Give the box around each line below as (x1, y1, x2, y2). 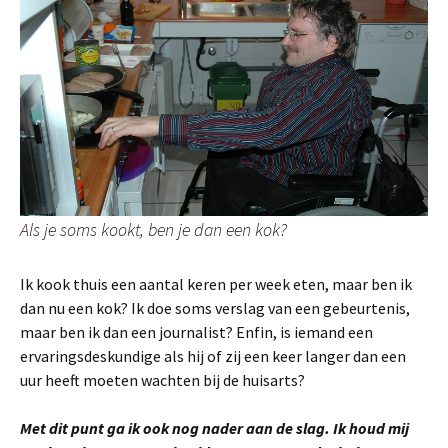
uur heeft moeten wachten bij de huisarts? (20, 370, 305, 391)
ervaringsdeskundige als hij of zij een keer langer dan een (20, 346, 406, 367)
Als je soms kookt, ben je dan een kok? (20, 218, 287, 242)
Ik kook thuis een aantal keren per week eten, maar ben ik (20, 274, 412, 295)
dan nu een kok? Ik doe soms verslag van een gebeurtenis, (20, 298, 410, 319)
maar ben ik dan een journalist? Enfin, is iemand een (20, 322, 373, 343)
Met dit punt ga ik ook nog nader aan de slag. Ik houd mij (20, 418, 409, 439)
